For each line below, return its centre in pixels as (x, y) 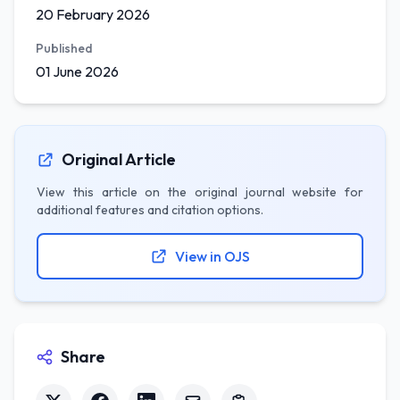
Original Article (119, 159)
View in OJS (212, 256)
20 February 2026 (93, 14)
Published (64, 48)
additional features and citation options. (150, 210)
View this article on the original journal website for (200, 192)
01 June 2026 (77, 71)
